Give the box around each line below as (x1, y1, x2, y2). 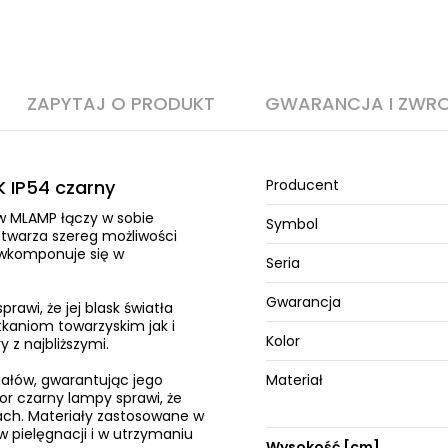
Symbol (266, 214, 319, 234)
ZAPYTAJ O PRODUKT (26, 91, 215, 116)
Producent (266, 175, 340, 195)
